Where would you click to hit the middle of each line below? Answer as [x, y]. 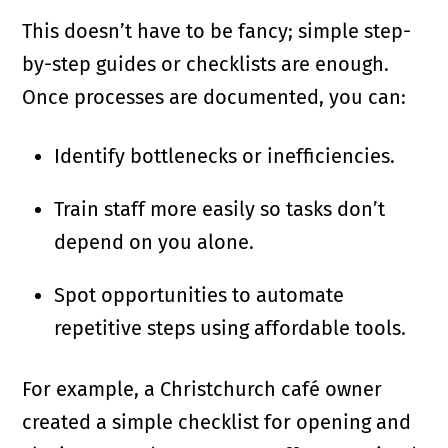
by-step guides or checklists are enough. [206, 64]
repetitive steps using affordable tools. [230, 328]
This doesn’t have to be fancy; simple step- [217, 31]
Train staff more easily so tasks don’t [220, 209]
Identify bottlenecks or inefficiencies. [225, 156]
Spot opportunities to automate [199, 295]
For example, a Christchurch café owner [202, 389]
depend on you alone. [154, 242]
